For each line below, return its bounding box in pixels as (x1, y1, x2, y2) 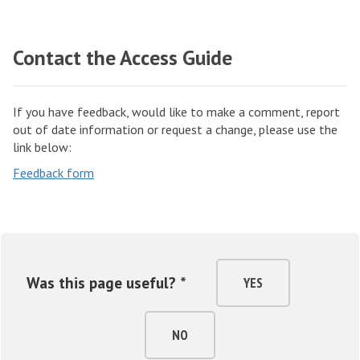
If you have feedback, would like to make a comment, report (13, 104, 340, 121)
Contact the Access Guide (13, 44, 232, 72)
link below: (13, 139, 72, 156)
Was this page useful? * (27, 272, 186, 293)
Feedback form (13, 165, 94, 182)
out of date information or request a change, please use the (13, 121, 337, 138)
